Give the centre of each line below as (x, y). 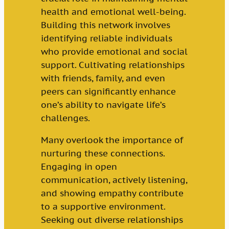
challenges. (65, 118)
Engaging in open (79, 167)
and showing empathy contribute (112, 193)
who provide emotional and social (114, 52)
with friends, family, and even (103, 78)
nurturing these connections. (102, 154)
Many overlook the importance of (112, 140)
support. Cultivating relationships (112, 65)
